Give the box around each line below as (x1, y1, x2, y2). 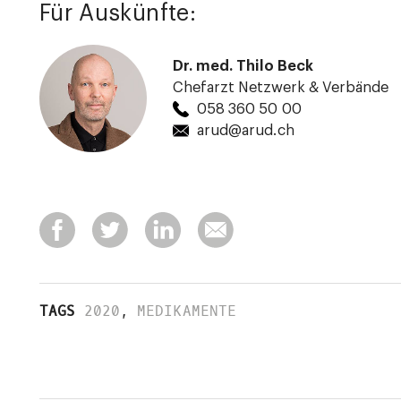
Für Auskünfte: (39, 2, 196, 26)
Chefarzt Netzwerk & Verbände (172, 81, 389, 96)
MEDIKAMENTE (137, 301, 236, 320)
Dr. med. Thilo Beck (172, 59, 314, 74)
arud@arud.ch (197, 124, 294, 139)
